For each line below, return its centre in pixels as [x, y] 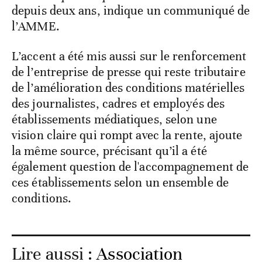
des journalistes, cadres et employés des [118, 103]
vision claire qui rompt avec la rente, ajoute [127, 135]
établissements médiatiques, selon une [114, 119]
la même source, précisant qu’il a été [109, 151]
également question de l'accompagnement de [130, 166]
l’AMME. [36, 26]
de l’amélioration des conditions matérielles [128, 87]
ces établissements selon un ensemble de [120, 182]
